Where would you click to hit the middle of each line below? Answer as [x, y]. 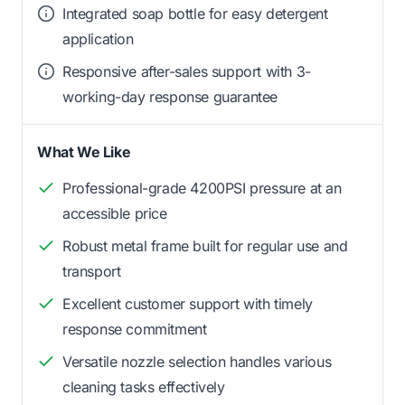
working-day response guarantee [170, 96]
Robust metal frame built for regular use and [205, 245]
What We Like [84, 151]
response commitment [135, 329]
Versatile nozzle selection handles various [197, 361]
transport [92, 271]
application [98, 38]
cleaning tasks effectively [144, 386]
